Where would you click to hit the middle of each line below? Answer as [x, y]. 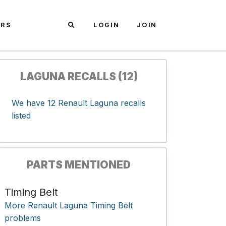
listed [21, 116]
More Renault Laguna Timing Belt [69, 205]
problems [23, 218]
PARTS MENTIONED [79, 165]
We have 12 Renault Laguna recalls [79, 103]
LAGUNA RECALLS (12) [79, 76]
